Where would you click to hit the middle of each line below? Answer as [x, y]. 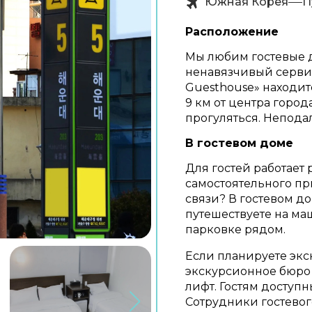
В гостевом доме [239, 143]
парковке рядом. [235, 229]
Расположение [232, 32]
